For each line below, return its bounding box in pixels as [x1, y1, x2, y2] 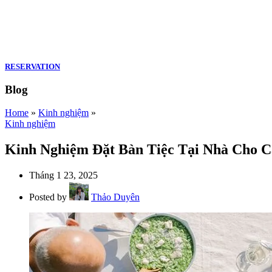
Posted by [29, 192, 69, 203]
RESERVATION [5, 62, 60, 71]
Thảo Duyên [91, 192, 140, 203]
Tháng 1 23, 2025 [29, 170, 98, 181]
